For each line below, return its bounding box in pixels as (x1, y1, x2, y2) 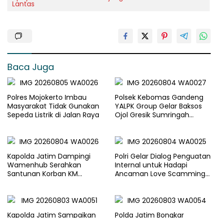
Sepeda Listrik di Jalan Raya (7, 110, 99, 120)
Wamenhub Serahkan (7, 160, 81, 170)
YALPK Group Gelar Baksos (115, 101, 202, 111)
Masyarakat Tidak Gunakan (7, 101, 99, 111)
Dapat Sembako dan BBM (115, 119, 200, 129)
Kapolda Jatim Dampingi (7, 151, 91, 162)
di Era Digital (115, 178, 156, 188)
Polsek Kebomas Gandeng (115, 92, 203, 103)
